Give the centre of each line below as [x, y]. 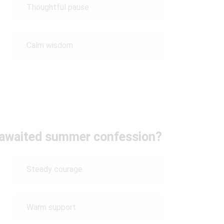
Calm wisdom [49, 45]
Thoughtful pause [57, 7]
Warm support [51, 207]
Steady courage [54, 169]
